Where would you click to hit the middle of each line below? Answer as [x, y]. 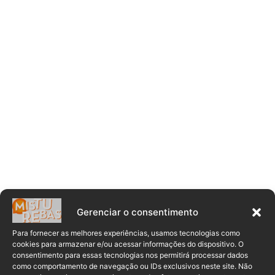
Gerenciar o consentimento [137, 212]
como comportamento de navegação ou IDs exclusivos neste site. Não [132, 266]
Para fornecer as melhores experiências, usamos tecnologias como [126, 233]
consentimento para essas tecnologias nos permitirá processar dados [130, 255]
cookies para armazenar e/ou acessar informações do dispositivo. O [128, 244]
